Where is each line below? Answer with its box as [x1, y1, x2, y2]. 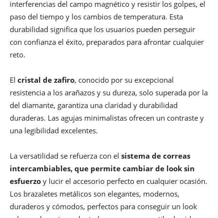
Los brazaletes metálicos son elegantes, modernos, [10, 189, 180, 199]
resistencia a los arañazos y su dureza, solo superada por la [10, 88, 208, 98]
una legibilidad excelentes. [10, 126, 98, 136]
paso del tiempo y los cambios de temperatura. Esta [10, 12, 183, 22]
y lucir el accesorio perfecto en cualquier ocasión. [43, 176, 207, 186]
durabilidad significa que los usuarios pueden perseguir [10, 24, 195, 35]
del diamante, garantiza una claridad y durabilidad [10, 100, 178, 110]
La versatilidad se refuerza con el [10, 151, 121, 161]
